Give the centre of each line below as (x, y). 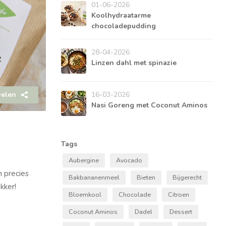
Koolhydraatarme (121, 16)
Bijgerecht (187, 178)
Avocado (129, 160)
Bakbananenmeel (94, 178)
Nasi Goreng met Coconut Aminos (149, 105)
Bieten (146, 178)
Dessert (181, 212)
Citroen (179, 195)
